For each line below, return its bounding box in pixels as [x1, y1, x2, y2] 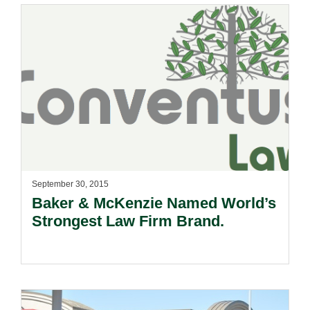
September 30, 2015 [32, 179, 109, 189]
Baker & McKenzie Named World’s [32, 194, 276, 212]
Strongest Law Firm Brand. [32, 212, 224, 230]
